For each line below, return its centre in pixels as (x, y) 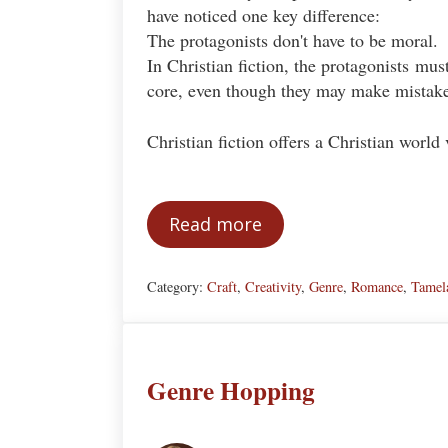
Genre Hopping (231, 391)
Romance (377, 286)
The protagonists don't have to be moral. (292, 40)
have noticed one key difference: (263, 15)
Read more (215, 224)
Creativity (273, 286)
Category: (177, 286)
